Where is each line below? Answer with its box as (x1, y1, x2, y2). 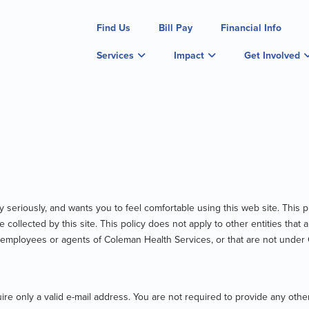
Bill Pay (158, 21, 192, 35)
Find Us (96, 21, 130, 35)
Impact (173, 48, 204, 63)
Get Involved (243, 48, 300, 63)
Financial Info (220, 21, 281, 35)
